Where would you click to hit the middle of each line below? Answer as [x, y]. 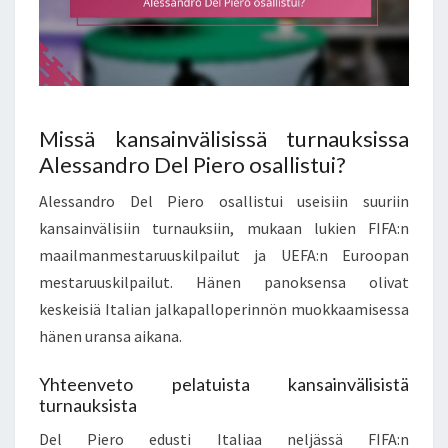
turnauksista [88, 405]
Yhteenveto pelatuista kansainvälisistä [224, 384]
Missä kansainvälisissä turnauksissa [224, 139]
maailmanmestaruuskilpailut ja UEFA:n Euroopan [224, 255]
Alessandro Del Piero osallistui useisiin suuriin [224, 201]
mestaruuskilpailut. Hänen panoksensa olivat [224, 282]
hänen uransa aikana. [110, 336]
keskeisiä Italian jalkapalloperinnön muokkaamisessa [224, 309]
